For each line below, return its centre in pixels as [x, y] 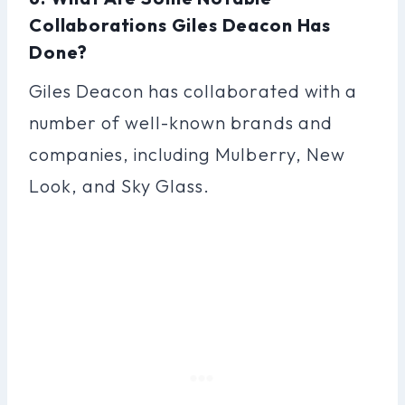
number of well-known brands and [181, 122]
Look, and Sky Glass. [120, 185]
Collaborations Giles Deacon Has [180, 24]
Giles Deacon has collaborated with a [193, 90]
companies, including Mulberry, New [187, 154]
